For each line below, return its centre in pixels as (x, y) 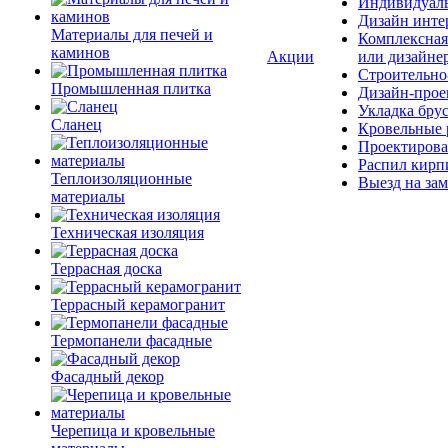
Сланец (76, 124)
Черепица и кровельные (133, 430)
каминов (80, 52)
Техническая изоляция (127, 232)
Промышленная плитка (131, 88)
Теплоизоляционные (121, 178)
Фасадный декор (107, 376)
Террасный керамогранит (138, 304)
